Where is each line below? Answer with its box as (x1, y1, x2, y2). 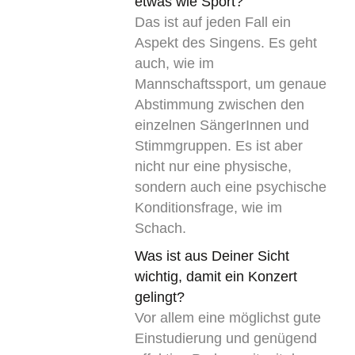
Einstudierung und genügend (134, 330, 317, 346)
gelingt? (134, 288, 185, 305)
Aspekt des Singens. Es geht (134, 34, 317, 51)
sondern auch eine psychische (134, 178, 326, 195)
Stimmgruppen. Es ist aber (134, 137, 303, 154)
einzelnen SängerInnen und (134, 116, 309, 133)
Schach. (134, 219, 186, 236)
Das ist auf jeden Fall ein (134, 13, 291, 30)
